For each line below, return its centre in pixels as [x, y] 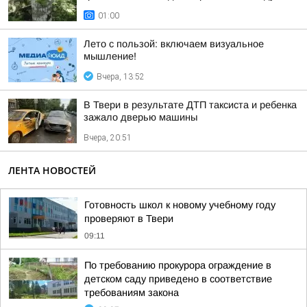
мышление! [110, 56]
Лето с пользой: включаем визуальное [174, 44]
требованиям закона [132, 293]
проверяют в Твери [129, 219]
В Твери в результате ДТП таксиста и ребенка [190, 105]
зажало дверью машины [140, 117]
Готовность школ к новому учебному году [180, 205]
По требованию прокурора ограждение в [178, 265]
